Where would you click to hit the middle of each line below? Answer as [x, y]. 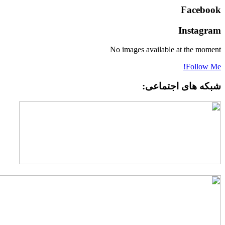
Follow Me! [203, 67]
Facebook [201, 10]
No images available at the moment [165, 50]
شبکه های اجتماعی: [182, 86]
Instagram [200, 30]
